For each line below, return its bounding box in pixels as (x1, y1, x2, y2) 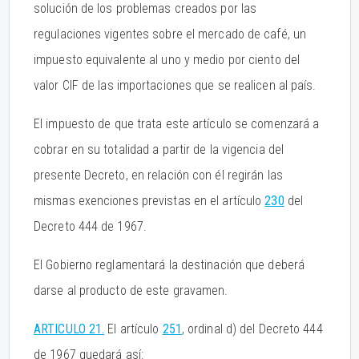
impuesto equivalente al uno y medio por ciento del (34, 52, 301, 67)
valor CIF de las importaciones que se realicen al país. (34, 78, 317, 93)
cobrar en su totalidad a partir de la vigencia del (34, 142, 284, 157)
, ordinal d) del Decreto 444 (181, 321, 323, 337)
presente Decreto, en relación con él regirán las (34, 167, 283, 183)
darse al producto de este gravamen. (34, 283, 228, 298)
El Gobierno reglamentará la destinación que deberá (34, 257, 305, 272)
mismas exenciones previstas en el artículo (34, 193, 265, 208)
